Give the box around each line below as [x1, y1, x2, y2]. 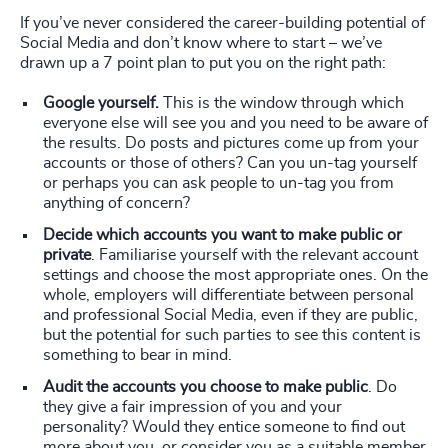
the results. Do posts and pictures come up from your [43, 135, 419, 152]
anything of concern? [43, 195, 190, 212]
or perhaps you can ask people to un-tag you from [43, 175, 394, 192]
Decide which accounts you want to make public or [43, 227, 402, 244]
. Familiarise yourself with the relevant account [91, 247, 418, 264]
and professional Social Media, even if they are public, [43, 307, 418, 324]
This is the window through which [159, 95, 404, 112]
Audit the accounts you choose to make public [43, 379, 368, 396]
